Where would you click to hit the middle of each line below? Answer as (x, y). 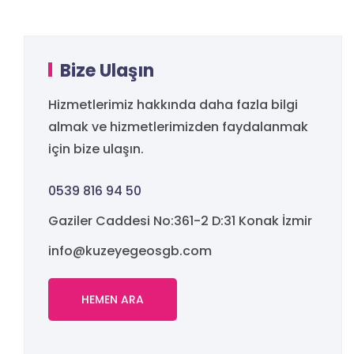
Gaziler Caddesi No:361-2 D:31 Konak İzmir (180, 220)
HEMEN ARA (113, 299)
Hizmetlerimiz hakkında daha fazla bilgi (173, 104)
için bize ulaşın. (96, 149)
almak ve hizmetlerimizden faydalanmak (178, 126)
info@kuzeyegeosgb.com (130, 250)
